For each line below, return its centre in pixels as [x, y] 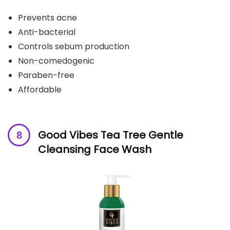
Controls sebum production [74, 47]
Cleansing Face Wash [95, 150]
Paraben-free [46, 75]
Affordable [40, 90]
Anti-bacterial [47, 32]
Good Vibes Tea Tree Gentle [111, 135]
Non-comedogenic [56, 61]
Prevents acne [47, 18]
